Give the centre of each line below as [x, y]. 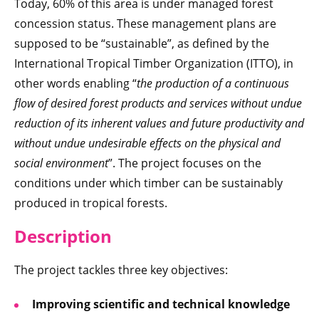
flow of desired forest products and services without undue [158, 104]
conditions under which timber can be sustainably [148, 183]
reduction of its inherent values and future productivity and [159, 124]
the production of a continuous [213, 84]
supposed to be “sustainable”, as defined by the [142, 44]
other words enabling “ [75, 84]
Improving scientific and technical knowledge [161, 304]
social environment [61, 163]
